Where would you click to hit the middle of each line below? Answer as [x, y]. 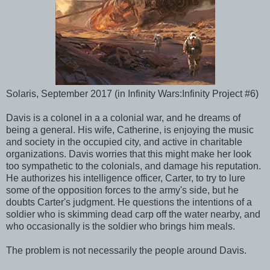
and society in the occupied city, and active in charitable [124, 142]
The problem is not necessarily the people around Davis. [126, 250]
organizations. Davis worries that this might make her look [129, 154]
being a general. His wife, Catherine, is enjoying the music [130, 130]
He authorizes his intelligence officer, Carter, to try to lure [126, 178]
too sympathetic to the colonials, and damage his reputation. [133, 166]
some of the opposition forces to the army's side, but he [122, 190]
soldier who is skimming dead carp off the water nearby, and [133, 214]
